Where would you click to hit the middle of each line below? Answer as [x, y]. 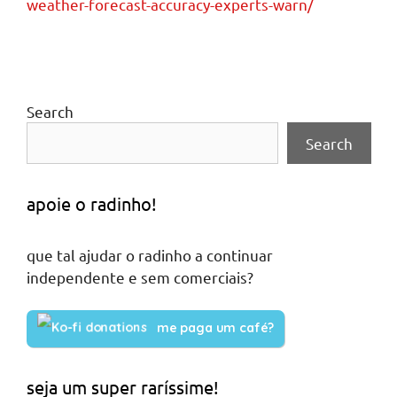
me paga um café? [215, 328]
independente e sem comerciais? [140, 276]
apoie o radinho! [92, 203]
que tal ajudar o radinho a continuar [150, 254]
